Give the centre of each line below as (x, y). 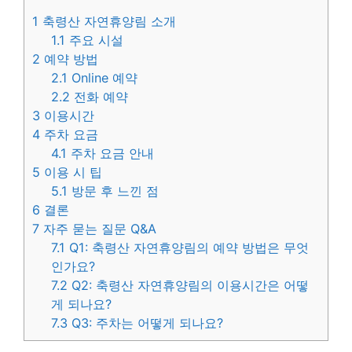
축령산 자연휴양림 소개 (107, 22)
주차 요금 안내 (111, 154)
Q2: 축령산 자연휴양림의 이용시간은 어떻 (189, 286)
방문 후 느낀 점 (114, 191)
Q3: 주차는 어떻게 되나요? (146, 323)
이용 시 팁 (71, 172)
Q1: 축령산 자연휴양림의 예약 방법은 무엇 (187, 248)
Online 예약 (103, 78)
